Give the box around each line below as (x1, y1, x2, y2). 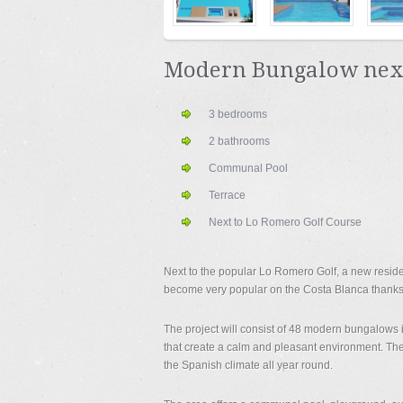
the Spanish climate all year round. (164, 359, 333, 372)
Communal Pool (209, 162, 288, 175)
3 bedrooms (209, 108, 267, 121)
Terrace (209, 189, 246, 201)
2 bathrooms (209, 135, 270, 148)
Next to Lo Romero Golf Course (209, 216, 362, 228)
